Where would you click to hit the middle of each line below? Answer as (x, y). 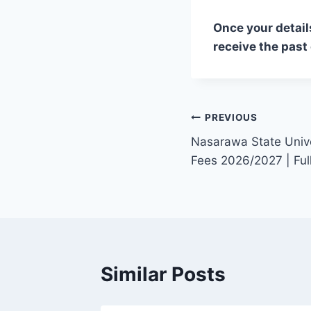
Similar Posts (163, 274)
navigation (240, 151)
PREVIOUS (231, 118)
